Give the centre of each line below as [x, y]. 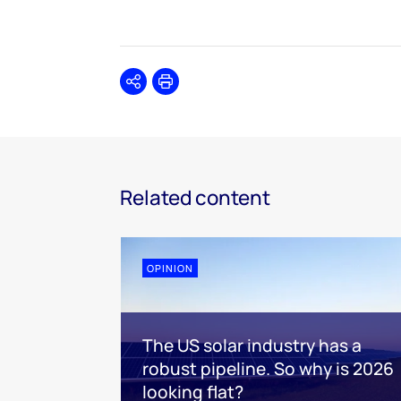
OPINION [170, 268]
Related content [195, 197]
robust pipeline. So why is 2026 [268, 368]
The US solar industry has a [252, 345]
